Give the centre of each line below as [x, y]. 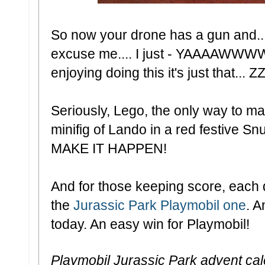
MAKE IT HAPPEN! [109, 148]
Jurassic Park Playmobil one [160, 205]
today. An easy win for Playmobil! [150, 224]
